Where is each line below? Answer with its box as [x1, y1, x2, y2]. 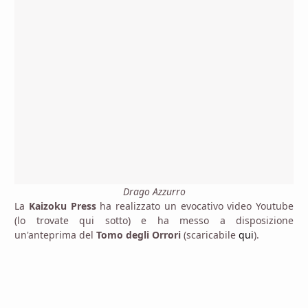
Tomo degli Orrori [96, 228, 181, 241]
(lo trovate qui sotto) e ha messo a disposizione [14, 213, 294, 227]
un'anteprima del [14, 228, 96, 241]
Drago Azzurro [122, 184, 186, 198]
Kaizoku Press [28, 199, 96, 212]
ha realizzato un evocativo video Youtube [96, 199, 294, 212]
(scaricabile [181, 228, 239, 241]
